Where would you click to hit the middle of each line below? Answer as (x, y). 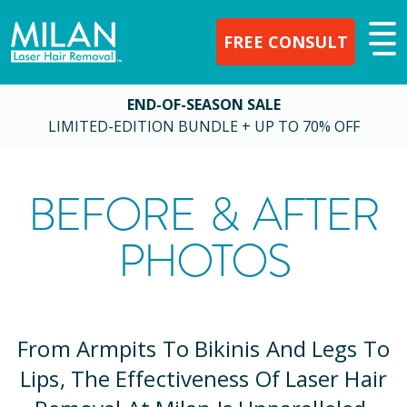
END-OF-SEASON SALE (203, 104)
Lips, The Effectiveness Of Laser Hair (203, 378)
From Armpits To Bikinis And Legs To (203, 348)
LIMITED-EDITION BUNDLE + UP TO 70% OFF (203, 126)
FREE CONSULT (286, 42)
